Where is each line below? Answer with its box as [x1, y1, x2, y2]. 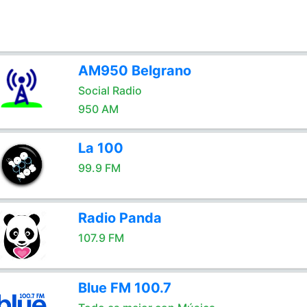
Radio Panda [77, 210, 162, 226]
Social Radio [77, 84, 142, 97]
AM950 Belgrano [77, 62, 191, 79]
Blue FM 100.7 [77, 280, 171, 296]
